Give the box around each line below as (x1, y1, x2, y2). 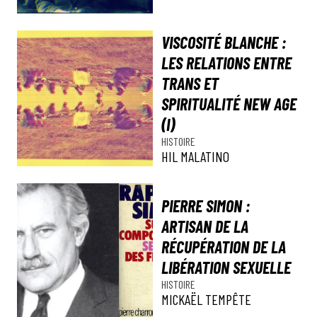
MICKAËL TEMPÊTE (161, 290, 251, 308)
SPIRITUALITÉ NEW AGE (161, 93, 296, 114)
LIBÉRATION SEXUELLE (161, 256, 291, 277)
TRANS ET (161, 73, 219, 93)
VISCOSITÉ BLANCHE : (161, 32, 286, 52)
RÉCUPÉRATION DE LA (161, 236, 286, 257)
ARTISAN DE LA (161, 215, 248, 236)
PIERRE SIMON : (161, 195, 250, 216)
